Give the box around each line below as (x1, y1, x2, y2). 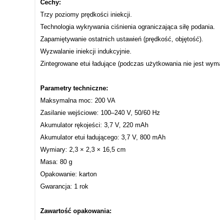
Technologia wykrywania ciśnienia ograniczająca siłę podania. (40, 23, 215, 30)
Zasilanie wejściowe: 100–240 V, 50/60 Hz (40, 109, 160, 116)
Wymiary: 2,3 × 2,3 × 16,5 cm (40, 145, 126, 153)
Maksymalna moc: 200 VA (40, 96, 115, 104)
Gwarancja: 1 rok (40, 182, 88, 190)
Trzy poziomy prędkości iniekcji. (40, 10, 132, 18)
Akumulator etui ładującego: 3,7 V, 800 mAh (40, 133, 165, 141)
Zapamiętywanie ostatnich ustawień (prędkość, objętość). (40, 35, 203, 43)
